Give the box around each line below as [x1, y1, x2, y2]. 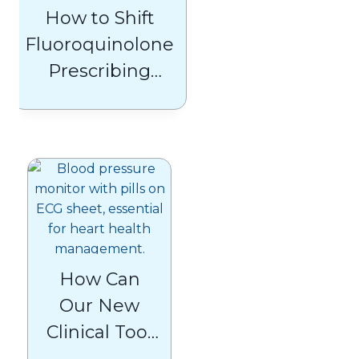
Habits [70, 86, 129, 108]
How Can [58, 268, 140, 290]
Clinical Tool [46, 321, 152, 343]
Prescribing [48, 59, 151, 82]
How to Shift [44, 6, 155, 29]
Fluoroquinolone [25, 33, 174, 55]
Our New [59, 294, 139, 317]
